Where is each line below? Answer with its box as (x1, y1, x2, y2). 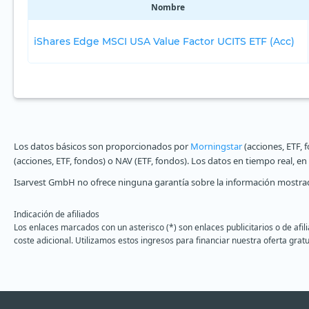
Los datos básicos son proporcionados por (14, 139, 190, 152)
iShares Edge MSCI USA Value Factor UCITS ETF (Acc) (34, 34, 295, 48)
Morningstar (190, 139, 242, 152)
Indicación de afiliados (14, 208, 99, 220)
